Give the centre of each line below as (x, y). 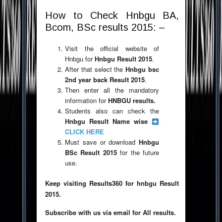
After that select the (95, 69)
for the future (140, 153)
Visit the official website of (112, 49)
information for (86, 101)
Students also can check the (112, 111)
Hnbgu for (80, 59)
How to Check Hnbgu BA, (112, 16)
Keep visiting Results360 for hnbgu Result (112, 183)
